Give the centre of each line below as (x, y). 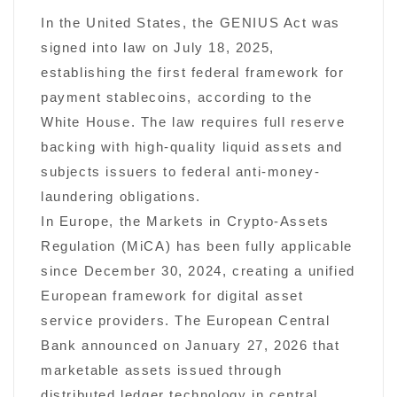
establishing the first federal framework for (193, 72)
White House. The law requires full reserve (193, 122)
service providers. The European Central (186, 320)
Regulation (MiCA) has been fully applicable (197, 246)
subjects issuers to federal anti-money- (181, 171)
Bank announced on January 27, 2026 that (191, 345)
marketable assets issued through (162, 370)
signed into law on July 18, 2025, (158, 47)
